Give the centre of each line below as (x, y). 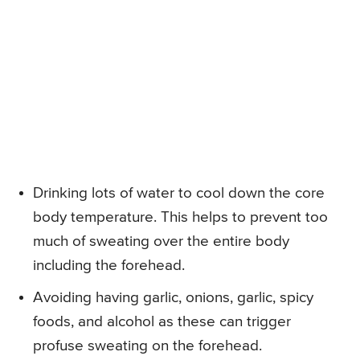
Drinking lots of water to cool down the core (179, 194)
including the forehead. (109, 266)
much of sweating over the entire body (161, 242)
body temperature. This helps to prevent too (180, 218)
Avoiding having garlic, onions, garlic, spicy (173, 298)
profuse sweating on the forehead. (147, 346)
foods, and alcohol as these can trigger (162, 322)
